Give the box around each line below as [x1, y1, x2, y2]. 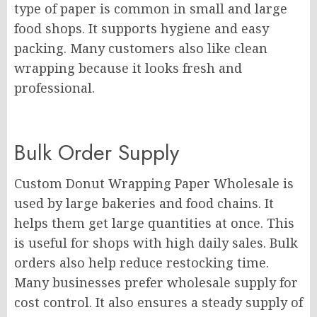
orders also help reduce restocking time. [14, 254, 269, 271]
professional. [14, 79, 95, 96]
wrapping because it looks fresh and [14, 59, 242, 76]
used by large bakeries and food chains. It [14, 195, 274, 212]
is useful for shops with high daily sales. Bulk [14, 234, 298, 251]
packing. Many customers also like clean [14, 40, 267, 57]
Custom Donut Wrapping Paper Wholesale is [14, 175, 294, 192]
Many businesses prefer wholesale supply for [14, 274, 298, 291]
